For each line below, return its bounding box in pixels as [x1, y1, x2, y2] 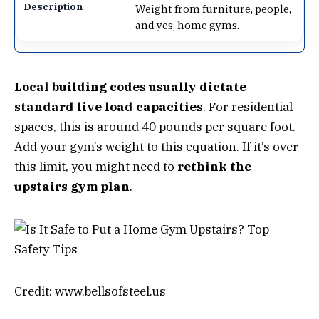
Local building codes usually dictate [14, 78, 246, 95]
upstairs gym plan [14, 178, 130, 194]
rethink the [177, 158, 251, 174]
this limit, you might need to [14, 158, 177, 174]
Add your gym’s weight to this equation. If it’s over [14, 138, 298, 155]
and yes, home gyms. [135, 18, 240, 32]
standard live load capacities [14, 98, 203, 115]
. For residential [203, 98, 293, 115]
